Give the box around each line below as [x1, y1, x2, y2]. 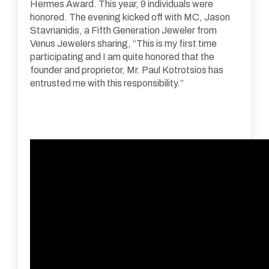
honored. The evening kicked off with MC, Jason [30, 12, 230, 23]
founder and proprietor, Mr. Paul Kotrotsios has [30, 65, 223, 76]
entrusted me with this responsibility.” [30, 78, 184, 89]
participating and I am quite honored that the [30, 52, 214, 62]
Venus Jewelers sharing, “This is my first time [30, 38, 217, 49]
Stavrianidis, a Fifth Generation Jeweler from [30, 25, 217, 36]
